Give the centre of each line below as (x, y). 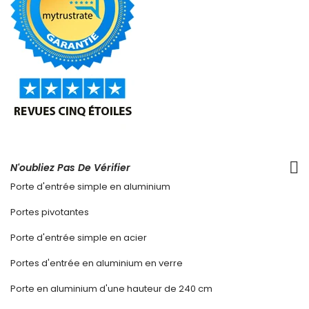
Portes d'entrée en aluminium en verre (97, 263)
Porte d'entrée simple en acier (79, 238)
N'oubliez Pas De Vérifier (70, 168)
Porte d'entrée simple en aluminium (90, 187)
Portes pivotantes (50, 212)
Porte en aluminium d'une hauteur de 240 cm (111, 289)
